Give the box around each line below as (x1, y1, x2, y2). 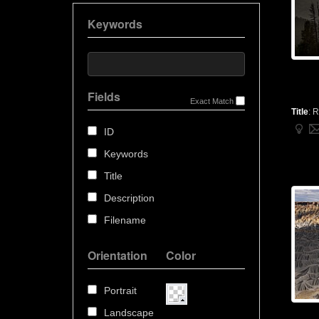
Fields (88, 88, 120, 105)
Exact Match (189, 97, 234, 105)
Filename (104, 214, 146, 226)
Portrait (104, 285, 137, 296)
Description (104, 192, 155, 204)
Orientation (88, 247, 147, 263)
